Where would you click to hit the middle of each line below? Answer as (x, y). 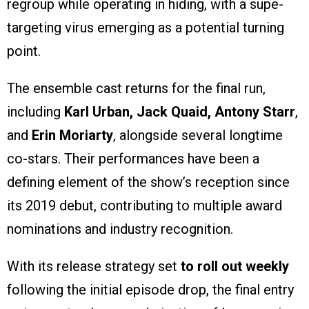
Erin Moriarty (72, 136)
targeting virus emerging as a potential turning (146, 28)
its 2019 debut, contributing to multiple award (144, 206)
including (36, 112)
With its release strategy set (94, 267)
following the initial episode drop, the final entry (150, 290)
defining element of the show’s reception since (148, 182)
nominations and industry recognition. (120, 229)
